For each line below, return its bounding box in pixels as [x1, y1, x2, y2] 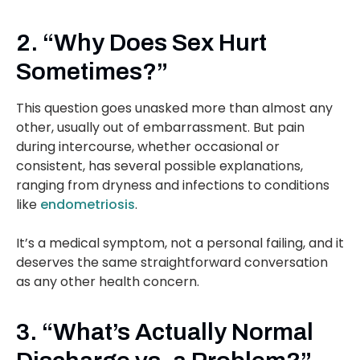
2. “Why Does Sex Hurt [16, 30, 267, 56]
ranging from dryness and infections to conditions [16, 176, 329, 195]
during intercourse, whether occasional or [16, 137, 280, 157]
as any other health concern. [16, 272, 199, 292]
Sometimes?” [16, 59, 168, 85]
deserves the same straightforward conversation [16, 253, 328, 272]
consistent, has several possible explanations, [16, 157, 303, 176]
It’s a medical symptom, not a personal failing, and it [16, 234, 344, 253]
